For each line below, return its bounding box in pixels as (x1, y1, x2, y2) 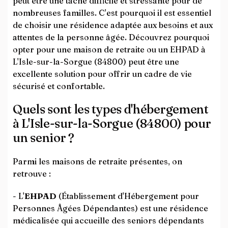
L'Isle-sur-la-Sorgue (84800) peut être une (13, 56, 179, 67)
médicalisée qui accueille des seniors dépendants (13, 215, 204, 225)
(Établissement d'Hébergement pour (56, 191, 199, 201)
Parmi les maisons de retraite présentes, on (13, 156, 182, 166)
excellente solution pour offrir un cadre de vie (13, 69, 192, 79)
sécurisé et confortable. (13, 81, 105, 91)
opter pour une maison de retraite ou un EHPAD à (13, 44, 206, 54)
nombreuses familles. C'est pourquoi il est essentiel (13, 8, 211, 18)
